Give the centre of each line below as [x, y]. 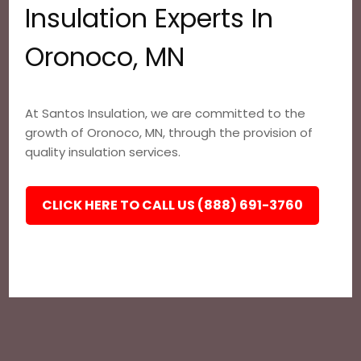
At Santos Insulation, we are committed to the [166, 113]
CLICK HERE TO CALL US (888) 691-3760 [173, 205]
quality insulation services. [103, 152]
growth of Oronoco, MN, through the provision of [169, 133]
